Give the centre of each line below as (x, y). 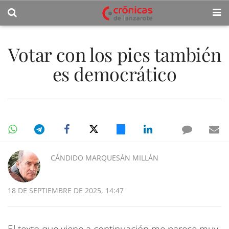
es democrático (114, 74)
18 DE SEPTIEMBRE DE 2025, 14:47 (66, 190)
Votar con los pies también (114, 54)
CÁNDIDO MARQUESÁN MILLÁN (105, 158)
